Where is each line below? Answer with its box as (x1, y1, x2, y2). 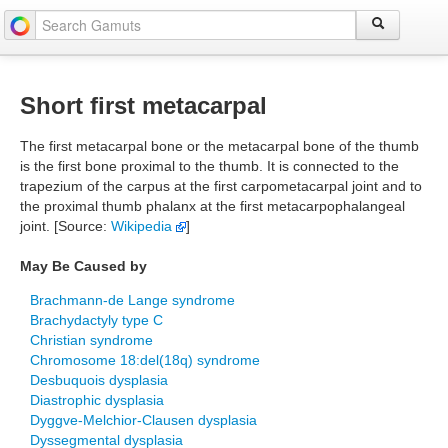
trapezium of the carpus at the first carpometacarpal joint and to (20, 178, 422, 194)
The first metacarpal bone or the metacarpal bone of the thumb (20, 138, 419, 154)
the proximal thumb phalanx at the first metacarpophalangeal (20, 198, 405, 214)
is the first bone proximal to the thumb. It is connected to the (20, 158, 399, 174)
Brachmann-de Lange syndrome (30, 292, 235, 308)
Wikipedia (111, 218, 176, 234)
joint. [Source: (20, 218, 111, 234)
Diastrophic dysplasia (30, 392, 164, 408)
